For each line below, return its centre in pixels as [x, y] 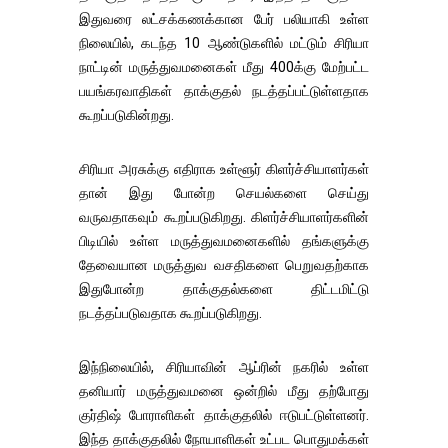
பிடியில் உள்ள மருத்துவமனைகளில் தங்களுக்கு [224, 241]
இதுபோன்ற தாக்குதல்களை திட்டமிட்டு [224, 289]
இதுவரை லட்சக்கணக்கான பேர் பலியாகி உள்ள [224, 19]
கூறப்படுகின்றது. [126, 115]
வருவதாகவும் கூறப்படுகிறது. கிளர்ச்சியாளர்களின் [224, 217]
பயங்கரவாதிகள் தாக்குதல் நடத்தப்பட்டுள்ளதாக [224, 91]
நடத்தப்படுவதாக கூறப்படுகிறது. [170, 313]
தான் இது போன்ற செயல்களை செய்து [224, 193]
